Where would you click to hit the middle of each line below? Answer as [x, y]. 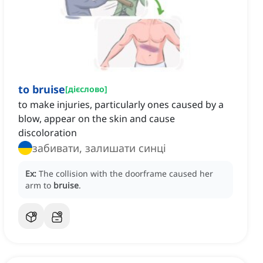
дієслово [86, 89]
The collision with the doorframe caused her [126, 174]
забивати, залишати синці [126, 148]
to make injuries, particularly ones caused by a [121, 105]
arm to [39, 186]
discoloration [48, 133]
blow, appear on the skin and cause [97, 119]
